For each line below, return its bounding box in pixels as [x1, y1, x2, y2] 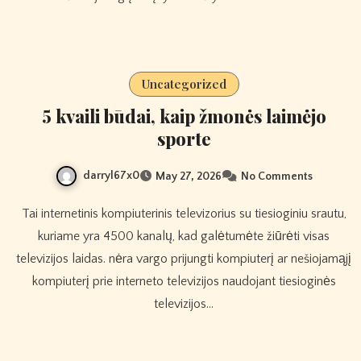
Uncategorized [141, 75, 226, 92]
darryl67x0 [82, 168, 139, 182]
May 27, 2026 [155, 169, 222, 183]
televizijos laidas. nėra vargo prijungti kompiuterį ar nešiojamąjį [16, 251, 351, 267]
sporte [156, 126, 211, 151]
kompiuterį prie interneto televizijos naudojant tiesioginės [31, 274, 336, 289]
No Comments [240, 169, 313, 183]
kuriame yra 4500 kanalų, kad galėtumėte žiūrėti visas [38, 229, 330, 244]
